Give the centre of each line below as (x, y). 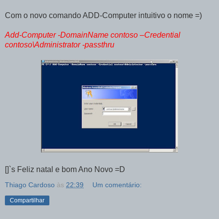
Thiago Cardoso (30, 185)
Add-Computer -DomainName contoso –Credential (93, 35)
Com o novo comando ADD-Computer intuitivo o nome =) (103, 15)
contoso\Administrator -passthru (60, 44)
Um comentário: (117, 185)
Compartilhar (27, 200)
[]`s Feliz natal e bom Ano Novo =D (65, 169)
